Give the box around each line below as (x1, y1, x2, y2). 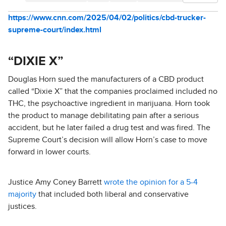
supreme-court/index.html (8, 26, 101, 34)
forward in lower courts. (8, 148, 91, 156)
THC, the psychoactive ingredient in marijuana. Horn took (8, 99, 210, 107)
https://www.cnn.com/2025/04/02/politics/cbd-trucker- (8, 14, 206, 22)
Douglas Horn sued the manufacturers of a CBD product (8, 75, 204, 83)
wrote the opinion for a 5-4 (104, 178, 198, 186)
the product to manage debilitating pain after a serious (8, 111, 199, 120)
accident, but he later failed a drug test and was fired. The (8, 124, 210, 132)
